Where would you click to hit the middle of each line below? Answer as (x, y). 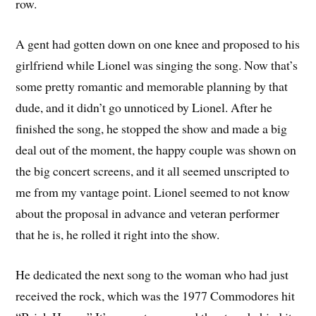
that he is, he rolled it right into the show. (118, 234)
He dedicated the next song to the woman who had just (152, 274)
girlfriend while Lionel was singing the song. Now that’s (157, 65)
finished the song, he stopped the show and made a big (152, 128)
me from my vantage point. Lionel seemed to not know (153, 192)
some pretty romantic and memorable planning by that (152, 86)
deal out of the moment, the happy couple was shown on (156, 149)
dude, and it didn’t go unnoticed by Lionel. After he (144, 107)
